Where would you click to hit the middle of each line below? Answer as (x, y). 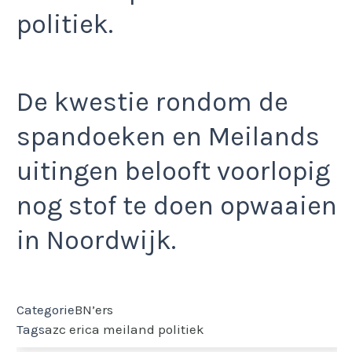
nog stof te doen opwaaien (177, 205)
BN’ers (94, 309)
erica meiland (112, 329)
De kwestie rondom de (152, 102)
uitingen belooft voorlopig (173, 171)
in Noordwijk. (96, 240)
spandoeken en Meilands (168, 136)
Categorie (46, 309)
